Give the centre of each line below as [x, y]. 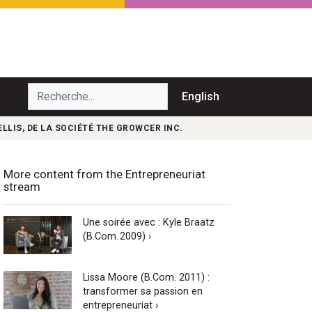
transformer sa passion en [142, 291]
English [201, 96]
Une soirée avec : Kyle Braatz [148, 222]
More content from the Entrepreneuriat [104, 174]
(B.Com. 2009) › [117, 236]
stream [22, 186]
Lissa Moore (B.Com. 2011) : [146, 277]
